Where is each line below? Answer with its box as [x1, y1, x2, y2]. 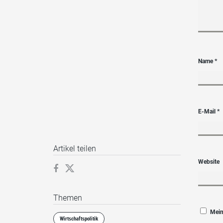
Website [198, 158, 220, 165]
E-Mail [198, 108, 218, 115]
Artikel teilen [53, 144, 96, 154]
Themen [53, 193, 82, 203]
